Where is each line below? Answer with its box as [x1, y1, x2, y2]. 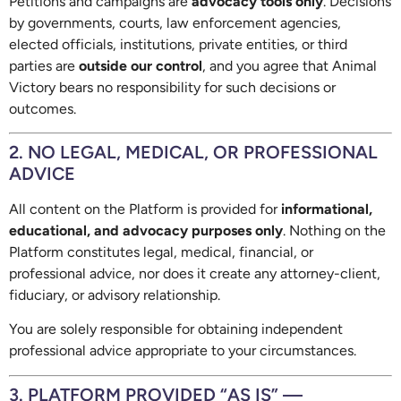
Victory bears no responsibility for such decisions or [9, 78, 336, 96]
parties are [9, 56, 79, 74]
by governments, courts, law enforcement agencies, [9, 13, 341, 31]
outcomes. [9, 99, 76, 117]
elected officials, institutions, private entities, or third [9, 35, 347, 53]
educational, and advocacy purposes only [9, 221, 283, 239]
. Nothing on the [283, 221, 386, 239]
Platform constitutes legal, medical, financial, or [9, 243, 313, 260]
